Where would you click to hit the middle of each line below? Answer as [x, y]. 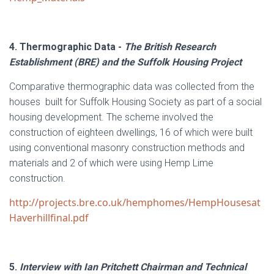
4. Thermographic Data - [67, 47]
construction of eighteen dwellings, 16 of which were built [131, 132]
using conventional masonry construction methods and [127, 148]
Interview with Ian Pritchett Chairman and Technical [133, 267]
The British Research [170, 47]
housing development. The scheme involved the [111, 117]
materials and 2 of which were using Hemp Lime [111, 163]
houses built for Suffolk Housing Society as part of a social [135, 102]
